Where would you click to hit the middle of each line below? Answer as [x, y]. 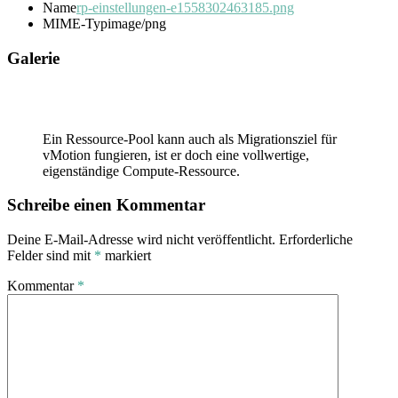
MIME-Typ [75, 24]
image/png [137, 24]
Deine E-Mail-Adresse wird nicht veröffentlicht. [141, 240]
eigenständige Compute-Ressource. [141, 171]
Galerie [33, 58]
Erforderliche [316, 240]
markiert [126, 256]
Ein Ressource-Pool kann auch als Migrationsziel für [190, 139]
